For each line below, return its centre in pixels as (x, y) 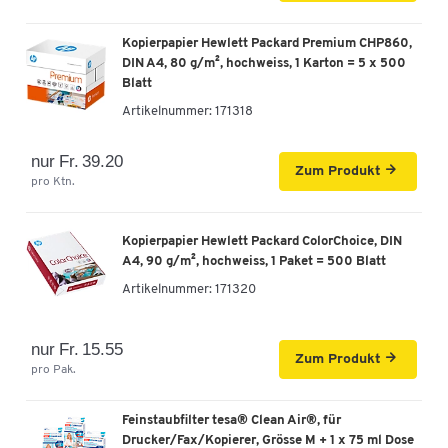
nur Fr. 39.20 (77, 161)
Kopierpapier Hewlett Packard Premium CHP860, (267, 43)
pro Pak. (53, 369)
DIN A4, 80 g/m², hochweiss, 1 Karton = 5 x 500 (264, 63)
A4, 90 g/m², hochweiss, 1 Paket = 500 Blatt (254, 262)
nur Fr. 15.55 (77, 349)
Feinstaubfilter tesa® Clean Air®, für (231, 420)
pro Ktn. (53, 181)
